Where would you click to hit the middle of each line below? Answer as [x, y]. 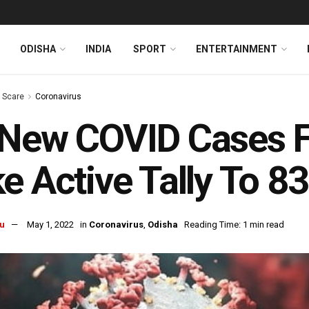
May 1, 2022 [50, 225]
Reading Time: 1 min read [234, 225]
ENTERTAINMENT [237, 49]
